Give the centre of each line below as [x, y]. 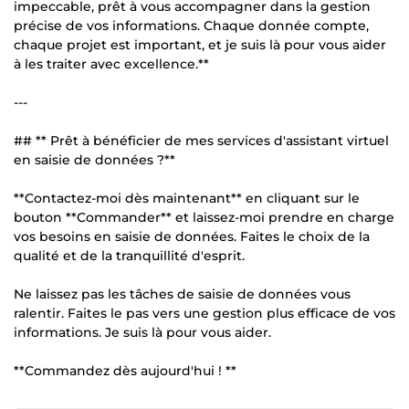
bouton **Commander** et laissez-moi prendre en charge [204, 217]
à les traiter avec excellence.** [111, 63]
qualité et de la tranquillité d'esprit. [129, 255]
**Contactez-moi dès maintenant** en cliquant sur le [187, 198]
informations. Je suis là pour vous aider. [142, 332]
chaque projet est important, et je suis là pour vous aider [200, 44]
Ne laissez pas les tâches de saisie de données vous [182, 294]
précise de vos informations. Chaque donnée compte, [191, 25]
